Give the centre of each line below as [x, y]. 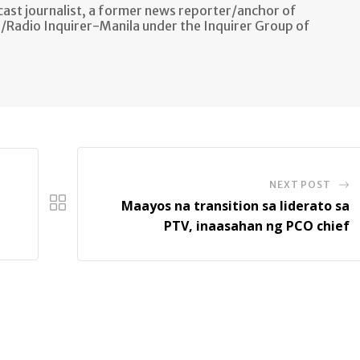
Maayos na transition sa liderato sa [235, 205]
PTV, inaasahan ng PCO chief [256, 225]
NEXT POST [300, 184]
